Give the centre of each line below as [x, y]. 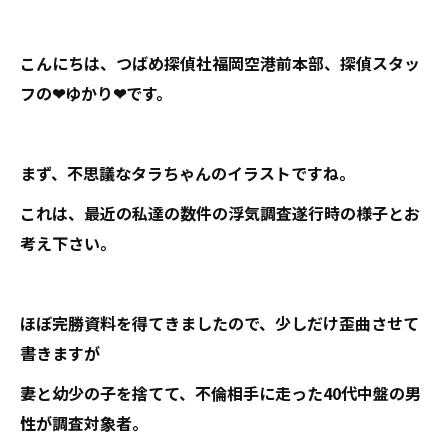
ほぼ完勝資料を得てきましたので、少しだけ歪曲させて [219, 323]
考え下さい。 [68, 243]
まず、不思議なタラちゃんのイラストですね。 [187, 173]
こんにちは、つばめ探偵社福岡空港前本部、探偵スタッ [220, 63]
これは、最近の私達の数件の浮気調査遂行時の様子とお [220, 213]
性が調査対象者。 [84, 423]
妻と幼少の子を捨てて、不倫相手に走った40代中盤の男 [220, 393]
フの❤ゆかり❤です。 [96, 93]
